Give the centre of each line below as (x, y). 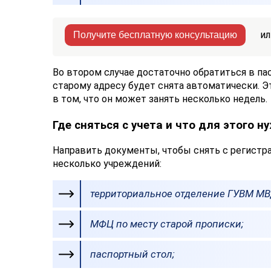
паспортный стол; (132, 254)
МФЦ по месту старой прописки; (167, 224)
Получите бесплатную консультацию (155, 34)
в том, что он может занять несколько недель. (160, 99)
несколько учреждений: (107, 164)
